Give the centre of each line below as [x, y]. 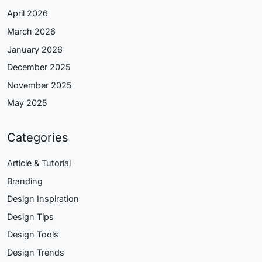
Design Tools [33, 235]
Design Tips [30, 216]
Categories [38, 138]
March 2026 [31, 31]
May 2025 [27, 103]
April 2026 [27, 13]
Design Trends [36, 252]
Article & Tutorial [39, 163]
